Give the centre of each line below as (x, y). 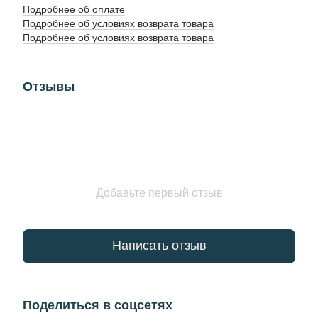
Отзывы (49, 86)
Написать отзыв (159, 246)
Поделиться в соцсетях (98, 305)
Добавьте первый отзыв (159, 192)
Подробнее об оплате (74, 9)
